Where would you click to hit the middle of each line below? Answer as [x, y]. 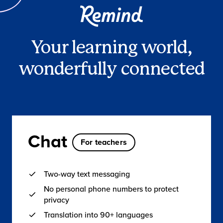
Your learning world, [111, 49]
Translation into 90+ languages [98, 215]
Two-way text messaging [87, 174]
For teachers [104, 142]
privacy [56, 200]
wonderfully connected [111, 70]
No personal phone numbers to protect [111, 189]
